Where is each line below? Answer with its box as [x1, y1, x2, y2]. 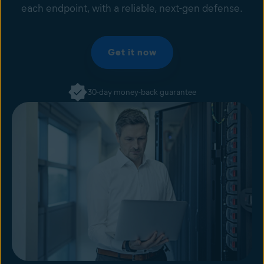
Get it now [107, 47, 157, 58]
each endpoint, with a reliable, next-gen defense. [21, 2, 243, 15]
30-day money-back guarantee [87, 87, 196, 97]
